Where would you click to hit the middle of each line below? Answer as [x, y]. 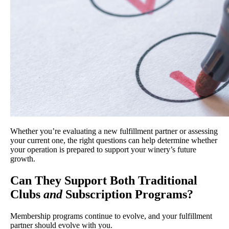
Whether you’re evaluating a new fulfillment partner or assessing [114, 131]
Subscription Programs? [128, 194]
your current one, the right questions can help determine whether [114, 141]
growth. [23, 159]
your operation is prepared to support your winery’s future [103, 150]
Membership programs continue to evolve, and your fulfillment [111, 216]
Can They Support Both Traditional [104, 181]
